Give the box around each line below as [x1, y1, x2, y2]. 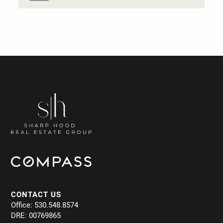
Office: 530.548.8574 [11, 200, 79, 210]
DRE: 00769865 [11, 210, 61, 221]
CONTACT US [11, 189, 62, 200]
